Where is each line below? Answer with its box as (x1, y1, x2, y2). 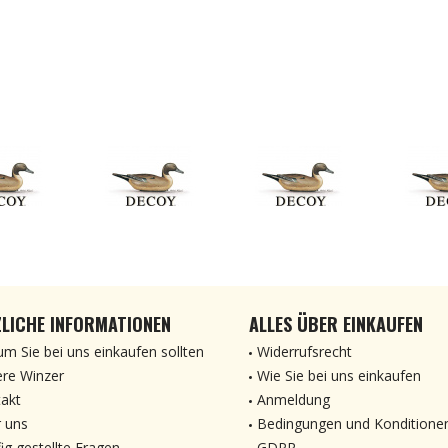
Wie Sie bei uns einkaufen (257, 366, 421, 385)
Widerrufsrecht (257, 342, 352, 361)
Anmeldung (257, 390, 330, 409)
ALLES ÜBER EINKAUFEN (249, 311, 423, 337)
